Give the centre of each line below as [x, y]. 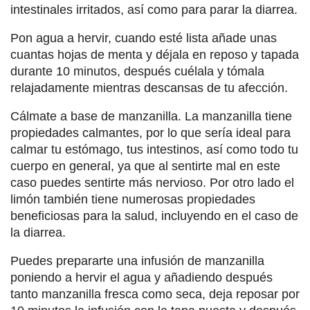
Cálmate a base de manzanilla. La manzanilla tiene [151, 117]
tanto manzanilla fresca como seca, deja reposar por [155, 294]
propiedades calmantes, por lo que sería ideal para [151, 133]
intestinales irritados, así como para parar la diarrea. [154, 10]
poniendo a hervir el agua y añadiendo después [142, 278]
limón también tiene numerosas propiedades [133, 200]
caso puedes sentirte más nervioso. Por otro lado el [152, 183]
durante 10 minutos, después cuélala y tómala [137, 72]
